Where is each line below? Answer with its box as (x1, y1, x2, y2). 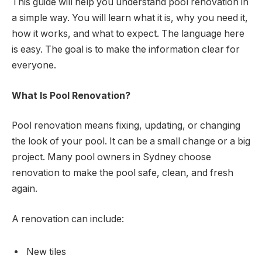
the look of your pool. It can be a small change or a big (12, 136, 250, 147)
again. (12, 183, 37, 195)
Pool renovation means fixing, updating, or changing (12, 120, 240, 132)
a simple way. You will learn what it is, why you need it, (12, 12, 248, 24)
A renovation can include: (12, 213, 124, 225)
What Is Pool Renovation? (12, 89, 130, 101)
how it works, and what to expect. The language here (12, 28, 244, 40)
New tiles (26, 246, 66, 257)
